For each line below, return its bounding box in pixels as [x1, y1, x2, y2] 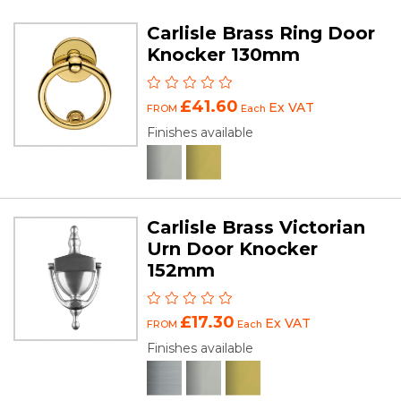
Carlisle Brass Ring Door [147, 21, 376, 44]
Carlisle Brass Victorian [147, 216, 366, 238]
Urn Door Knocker [147, 237, 319, 260]
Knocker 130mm [147, 43, 301, 65]
